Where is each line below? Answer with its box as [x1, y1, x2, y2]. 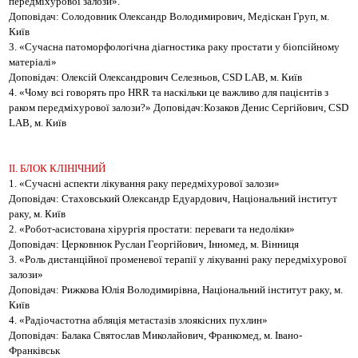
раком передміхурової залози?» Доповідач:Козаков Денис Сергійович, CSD [9, 101, 348, 113]
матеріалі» [9, 56, 57, 68]
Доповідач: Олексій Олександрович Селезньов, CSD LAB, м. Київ [9, 71, 302, 83]
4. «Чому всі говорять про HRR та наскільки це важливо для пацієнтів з [9, 86, 328, 98]
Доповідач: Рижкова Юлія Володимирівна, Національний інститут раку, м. [9, 284, 343, 296]
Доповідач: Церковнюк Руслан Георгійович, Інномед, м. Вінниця [9, 238, 299, 250]
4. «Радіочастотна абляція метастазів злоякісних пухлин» [9, 314, 268, 326]
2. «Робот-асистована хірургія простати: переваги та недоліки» [9, 223, 295, 235]
